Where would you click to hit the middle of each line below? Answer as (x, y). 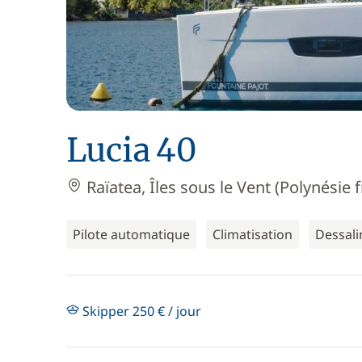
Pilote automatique (131, 234)
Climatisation (253, 234)
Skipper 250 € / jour (140, 311)
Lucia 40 (131, 150)
